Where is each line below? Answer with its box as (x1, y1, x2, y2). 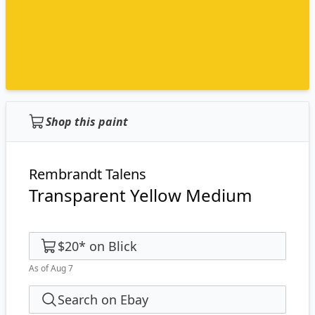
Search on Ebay (58, 291, 148, 308)
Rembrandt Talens (29, 165, 146, 184)
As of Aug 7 (29, 262, 73, 274)
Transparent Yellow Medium (29, 184, 252, 207)
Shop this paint (46, 114, 128, 129)
